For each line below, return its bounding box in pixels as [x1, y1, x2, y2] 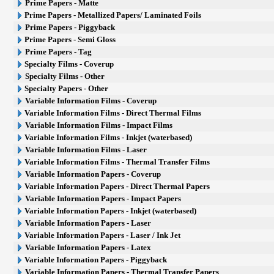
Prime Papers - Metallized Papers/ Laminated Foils [24, 10, 202, 20]
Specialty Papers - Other [24, 84, 109, 93]
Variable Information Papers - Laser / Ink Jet [24, 231, 181, 240]
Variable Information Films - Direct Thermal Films [24, 108, 202, 117]
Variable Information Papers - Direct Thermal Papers [24, 182, 210, 191]
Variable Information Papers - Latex [25, 243, 152, 252]
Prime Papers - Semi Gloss [24, 35, 116, 44]
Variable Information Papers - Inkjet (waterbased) [24, 206, 197, 215]
